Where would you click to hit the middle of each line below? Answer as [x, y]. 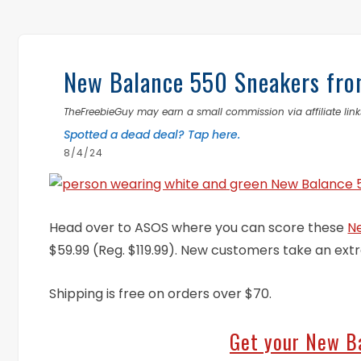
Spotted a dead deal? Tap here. [152, 135]
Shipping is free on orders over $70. [161, 294]
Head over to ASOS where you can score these [199, 228]
